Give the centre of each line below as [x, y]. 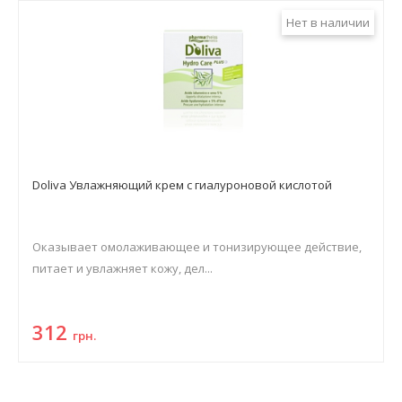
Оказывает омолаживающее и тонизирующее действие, [197, 247]
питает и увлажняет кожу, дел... [122, 268]
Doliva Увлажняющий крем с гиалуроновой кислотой [182, 185]
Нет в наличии [328, 22]
